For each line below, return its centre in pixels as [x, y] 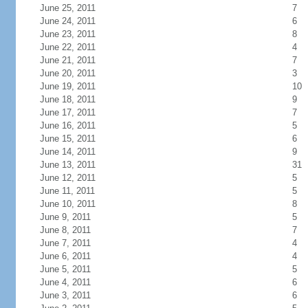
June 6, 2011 [65, 256]
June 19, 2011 [67, 86]
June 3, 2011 [65, 295]
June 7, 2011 [65, 243]
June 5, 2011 [65, 269]
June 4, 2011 [65, 282]
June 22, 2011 [67, 47]
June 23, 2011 [67, 34]
